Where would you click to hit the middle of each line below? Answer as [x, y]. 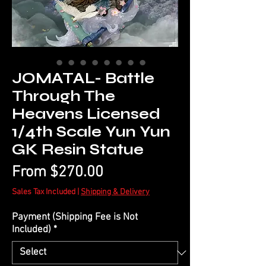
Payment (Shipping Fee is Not [75, 218]
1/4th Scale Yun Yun [91, 132]
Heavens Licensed [86, 114]
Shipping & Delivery [115, 192]
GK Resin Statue [78, 150]
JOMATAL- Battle [83, 79]
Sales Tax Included [44, 192]
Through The [64, 96]
